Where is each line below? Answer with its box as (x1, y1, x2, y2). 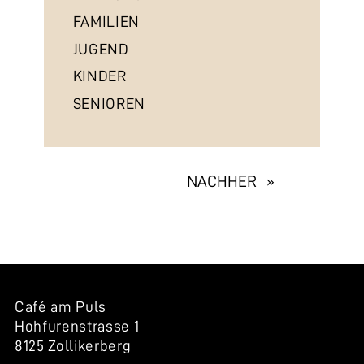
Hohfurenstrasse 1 (14, 318, 140, 335)
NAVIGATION (13, 198, 155, 224)
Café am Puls (14, 299, 106, 315)
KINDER (72, 68, 127, 84)
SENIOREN (72, 95, 145, 111)
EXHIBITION (13, 171, 149, 197)
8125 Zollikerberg (14, 338, 132, 354)
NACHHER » (187, 172, 275, 189)
